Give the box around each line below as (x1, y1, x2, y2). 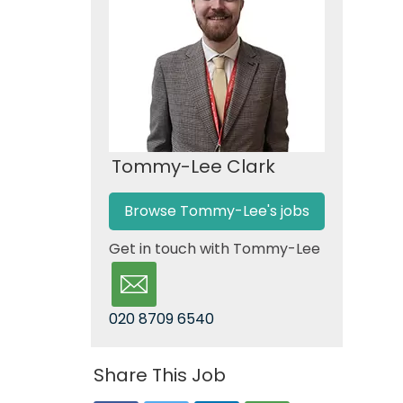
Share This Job (94, 363, 226, 388)
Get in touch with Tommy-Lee (109, 238, 320, 259)
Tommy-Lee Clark (112, 154, 275, 179)
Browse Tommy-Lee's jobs (124, 201, 309, 221)
